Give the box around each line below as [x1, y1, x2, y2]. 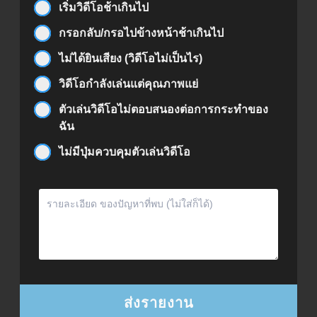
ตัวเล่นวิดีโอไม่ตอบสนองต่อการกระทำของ [59, 103, 268, 115]
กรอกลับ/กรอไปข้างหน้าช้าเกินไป [59, 26, 224, 39]
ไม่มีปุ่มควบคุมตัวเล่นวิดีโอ [59, 145, 190, 158]
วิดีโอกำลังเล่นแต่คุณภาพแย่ [59, 77, 198, 90]
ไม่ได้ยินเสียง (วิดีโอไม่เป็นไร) [59, 52, 202, 64]
